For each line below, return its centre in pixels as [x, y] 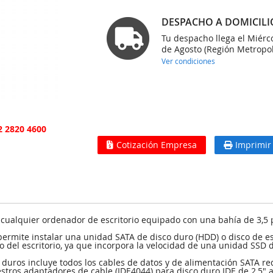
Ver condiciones [189, 61]
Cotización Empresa [157, 145]
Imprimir [253, 145]
